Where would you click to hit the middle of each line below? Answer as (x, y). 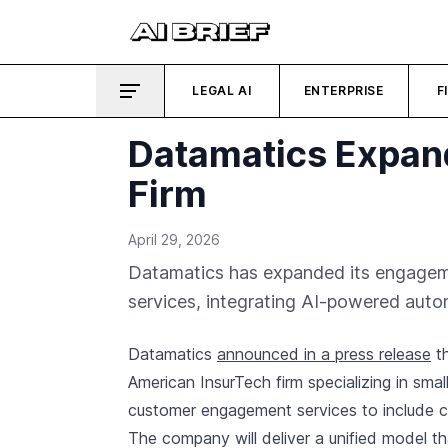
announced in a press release (324, 354)
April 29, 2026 (174, 239)
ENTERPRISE (343, 90)
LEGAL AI (222, 90)
